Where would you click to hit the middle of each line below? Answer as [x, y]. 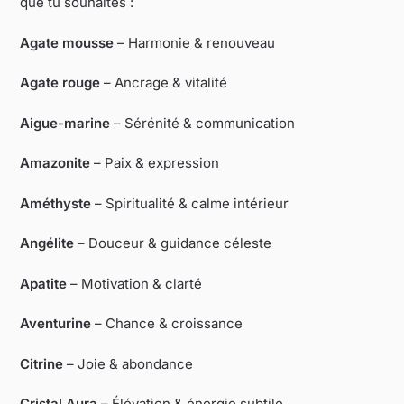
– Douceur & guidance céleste [173, 243]
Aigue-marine [65, 123]
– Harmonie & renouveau [195, 42]
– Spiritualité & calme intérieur [190, 203]
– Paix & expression [155, 163]
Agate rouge [60, 83]
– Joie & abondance [129, 363]
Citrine [42, 363]
